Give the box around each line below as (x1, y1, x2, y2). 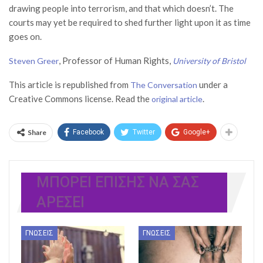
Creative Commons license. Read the (9, 93, 151, 104)
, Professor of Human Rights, (59, 55, 173, 66)
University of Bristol (173, 55, 246, 66)
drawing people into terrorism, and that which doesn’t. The (9, 2, 234, 14)
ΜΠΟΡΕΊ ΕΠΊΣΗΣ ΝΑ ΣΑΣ (36, 173, 199, 191)
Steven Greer (9, 55, 59, 66)
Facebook (73, 127, 104, 136)
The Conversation (130, 79, 197, 90)
